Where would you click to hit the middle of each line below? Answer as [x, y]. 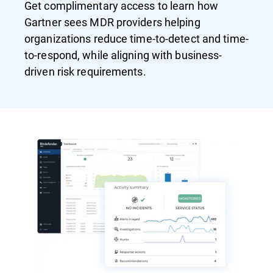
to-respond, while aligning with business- [123, 55]
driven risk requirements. [85, 71]
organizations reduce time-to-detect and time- [136, 38]
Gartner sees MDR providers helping [112, 22]
